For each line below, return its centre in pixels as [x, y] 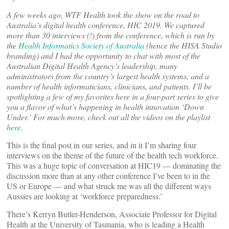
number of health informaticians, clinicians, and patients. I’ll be [109, 86]
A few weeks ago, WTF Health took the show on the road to [103, 15]
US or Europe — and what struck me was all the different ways [109, 186]
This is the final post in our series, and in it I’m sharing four [101, 145]
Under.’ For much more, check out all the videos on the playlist [108, 117]
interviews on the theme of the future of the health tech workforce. [112, 155]
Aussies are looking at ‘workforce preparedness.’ [86, 196]
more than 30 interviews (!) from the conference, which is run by [111, 35]
